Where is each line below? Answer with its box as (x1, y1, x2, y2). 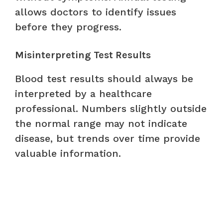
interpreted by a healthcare (15, 87, 152, 100)
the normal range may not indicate (15, 117, 187, 129)
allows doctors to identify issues (15, 5, 176, 18)
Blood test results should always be (15, 72, 193, 85)
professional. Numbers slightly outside (15, 102, 207, 114)
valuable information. (15, 147, 121, 159)
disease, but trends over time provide (15, 132, 200, 144)
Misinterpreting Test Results (15, 49, 151, 61)
